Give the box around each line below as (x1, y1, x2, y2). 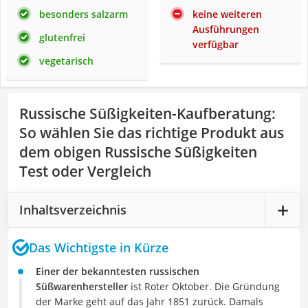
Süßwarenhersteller (36, 280, 128, 293)
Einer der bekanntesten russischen (36, 265, 199, 278)
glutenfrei (39, 31, 85, 44)
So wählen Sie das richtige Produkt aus (19, 123, 284, 142)
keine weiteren (192, 8, 262, 21)
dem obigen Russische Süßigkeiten (19, 142, 257, 162)
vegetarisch (39, 54, 93, 67)
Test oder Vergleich (19, 162, 151, 181)
